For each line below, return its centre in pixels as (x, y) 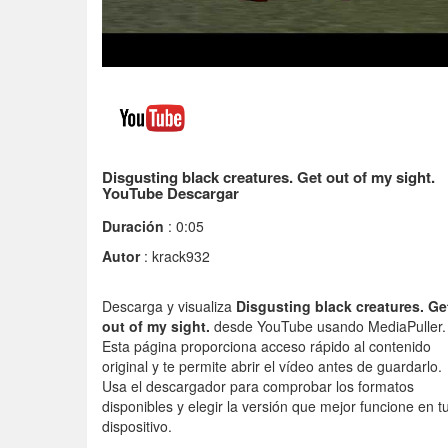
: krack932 (175, 256)
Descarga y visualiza (169, 306)
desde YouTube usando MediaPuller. (328, 326)
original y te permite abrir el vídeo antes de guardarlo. (272, 366)
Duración (133, 226)
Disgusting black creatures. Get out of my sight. (268, 177)
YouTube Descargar (170, 193)
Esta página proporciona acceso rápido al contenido (266, 346)
